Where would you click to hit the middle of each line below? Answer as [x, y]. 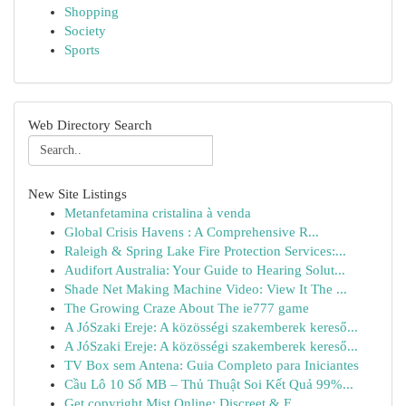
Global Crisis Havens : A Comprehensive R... [192, 232]
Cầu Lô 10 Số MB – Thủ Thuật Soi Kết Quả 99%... [209, 384]
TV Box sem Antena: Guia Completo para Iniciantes [212, 365]
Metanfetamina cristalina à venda [158, 213]
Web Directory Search [90, 125]
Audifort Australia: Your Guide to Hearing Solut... [205, 270]
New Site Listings [77, 194]
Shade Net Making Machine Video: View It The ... [206, 289]
